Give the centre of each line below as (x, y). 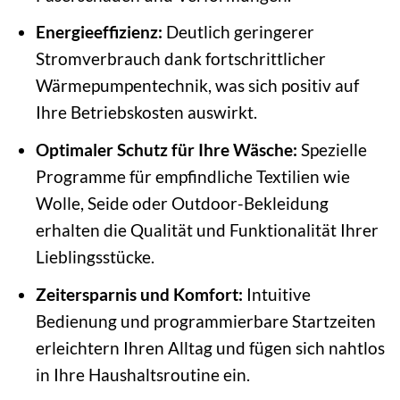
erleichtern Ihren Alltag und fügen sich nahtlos (210, 347)
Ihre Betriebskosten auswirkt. (146, 112)
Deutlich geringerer (238, 32)
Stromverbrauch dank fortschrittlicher (180, 59)
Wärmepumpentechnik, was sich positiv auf (197, 86)
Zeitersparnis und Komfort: (139, 294)
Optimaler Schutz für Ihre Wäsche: (166, 150)
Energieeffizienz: (99, 32)
